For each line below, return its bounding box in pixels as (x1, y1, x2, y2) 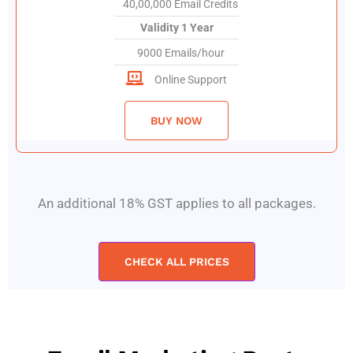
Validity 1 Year (139, 21, 214, 35)
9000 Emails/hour (136, 46, 225, 60)
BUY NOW (150, 114, 203, 128)
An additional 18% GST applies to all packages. (37, 195, 316, 212)
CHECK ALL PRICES (124, 255, 229, 268)
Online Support (154, 73, 227, 87)
